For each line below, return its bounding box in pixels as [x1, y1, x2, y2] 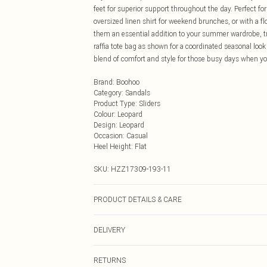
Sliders [139, 99, 160, 108]
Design [94, 120, 116, 129]
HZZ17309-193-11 [111, 164, 171, 173]
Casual [126, 131, 148, 140]
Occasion [94, 131, 123, 140]
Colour [94, 110, 114, 119]
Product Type [94, 99, 135, 108]
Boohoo [116, 77, 139, 86]
